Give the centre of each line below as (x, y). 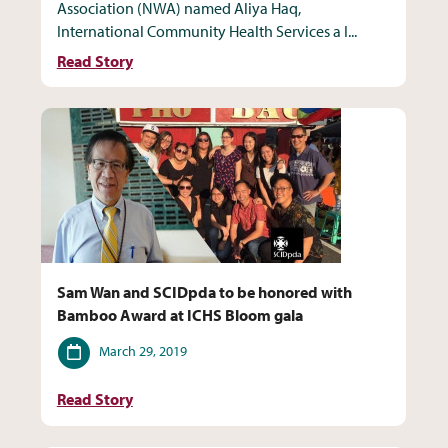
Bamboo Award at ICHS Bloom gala (179, 314)
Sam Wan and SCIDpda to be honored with (204, 291)
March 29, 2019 (142, 350)
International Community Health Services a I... (206, 30)
